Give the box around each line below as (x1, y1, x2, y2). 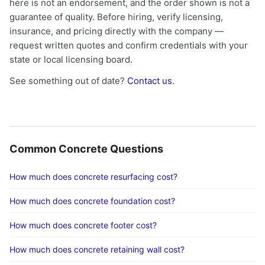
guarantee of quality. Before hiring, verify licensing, (9, 11, 223, 22)
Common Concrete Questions (9, 143, 163, 155)
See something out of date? (9, 75, 127, 86)
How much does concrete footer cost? (9, 220, 157, 230)
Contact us (127, 75, 172, 86)
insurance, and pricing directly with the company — (9, 25, 224, 37)
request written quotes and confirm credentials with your (9, 40, 248, 51)
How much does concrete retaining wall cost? (9, 244, 185, 254)
